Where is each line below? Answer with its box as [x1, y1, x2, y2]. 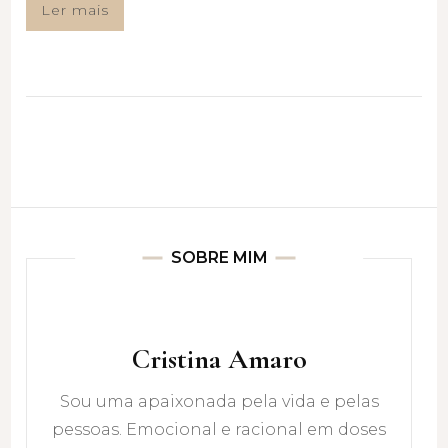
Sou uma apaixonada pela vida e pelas [59, 391, 379, 411]
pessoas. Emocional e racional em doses [52, 419, 386, 439]
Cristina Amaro [131, 341, 307, 376]
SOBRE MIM [170, 247, 268, 267]
